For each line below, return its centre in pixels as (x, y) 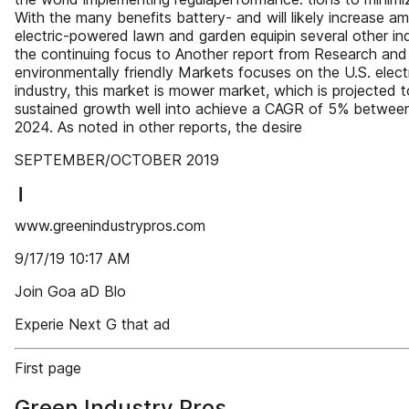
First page (48, 368)
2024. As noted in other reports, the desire (158, 127)
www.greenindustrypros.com (110, 225)
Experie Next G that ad (93, 324)
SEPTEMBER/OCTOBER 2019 (117, 160)
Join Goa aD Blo (70, 291)
